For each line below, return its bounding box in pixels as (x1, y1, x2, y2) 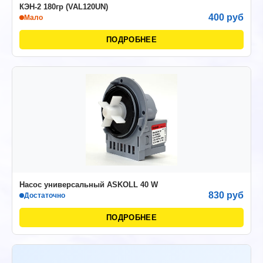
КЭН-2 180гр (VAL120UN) (19, 2, 108, 11)
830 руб (208, 190, 244, 200)
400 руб (208, 12, 244, 22)
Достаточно (24, 191, 65, 200)
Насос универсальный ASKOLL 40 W (19, 180, 158, 189)
